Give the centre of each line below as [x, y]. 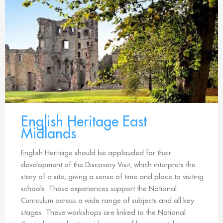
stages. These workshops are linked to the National [103, 213]
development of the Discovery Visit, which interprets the [108, 165]
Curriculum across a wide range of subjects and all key [108, 201]
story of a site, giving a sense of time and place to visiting [112, 177]
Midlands [49, 133]
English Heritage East [84, 121]
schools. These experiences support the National [99, 189]
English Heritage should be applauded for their [96, 153]
